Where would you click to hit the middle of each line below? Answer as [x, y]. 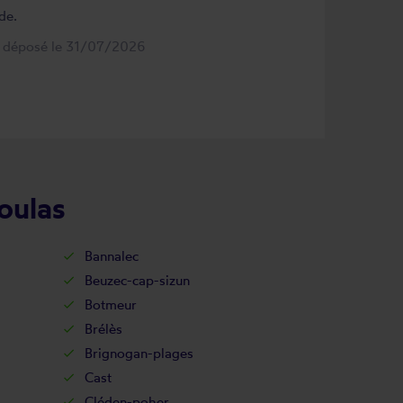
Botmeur [110, 304]
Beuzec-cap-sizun [137, 280]
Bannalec [111, 256]
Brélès [103, 329]
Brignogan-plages [139, 353]
